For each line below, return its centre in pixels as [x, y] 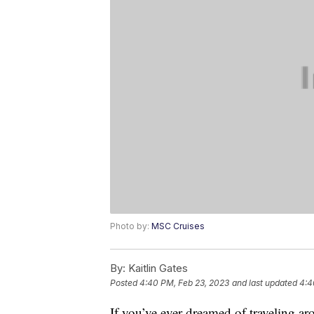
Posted [125, 283]
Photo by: [131, 226]
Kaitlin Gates [157, 268]
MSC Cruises [178, 226]
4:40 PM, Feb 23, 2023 [184, 283]
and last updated [265, 283]
